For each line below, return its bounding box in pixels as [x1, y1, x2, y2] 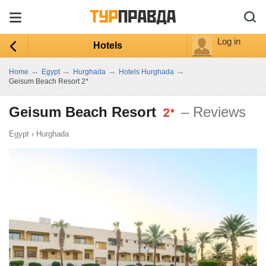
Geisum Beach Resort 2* [9, 77, 88, 85]
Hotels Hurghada [119, 68, 174, 76]
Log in [217, 36, 240, 46]
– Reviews [181, 104, 246, 120]
